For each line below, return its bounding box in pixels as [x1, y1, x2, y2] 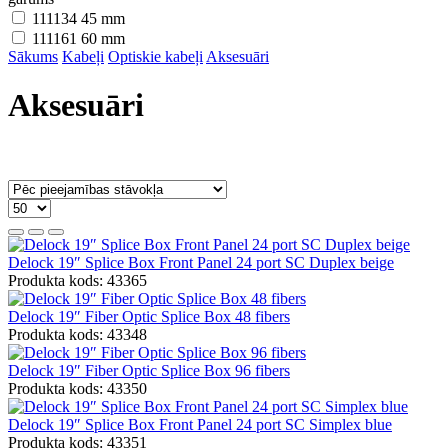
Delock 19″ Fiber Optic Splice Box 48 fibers [8, 307, 290, 325]
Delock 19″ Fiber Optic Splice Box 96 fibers [8, 361, 290, 379]
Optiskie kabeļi [108, 48, 203, 65]
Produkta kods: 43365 [8, 271, 147, 289]
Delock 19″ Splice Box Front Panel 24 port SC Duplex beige [8, 253, 394, 271]
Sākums [8, 48, 58, 65]
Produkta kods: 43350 [8, 379, 147, 397]
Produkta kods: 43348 [8, 325, 147, 343]
